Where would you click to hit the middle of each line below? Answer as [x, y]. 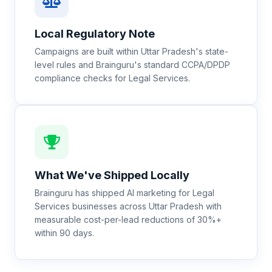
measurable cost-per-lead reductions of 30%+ [128, 219]
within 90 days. [64, 233]
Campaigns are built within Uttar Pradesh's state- [131, 51]
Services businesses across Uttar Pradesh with [128, 206]
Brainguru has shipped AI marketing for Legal [124, 193]
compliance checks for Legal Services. [112, 78]
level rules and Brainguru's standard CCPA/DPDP [132, 65]
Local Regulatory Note [95, 34]
